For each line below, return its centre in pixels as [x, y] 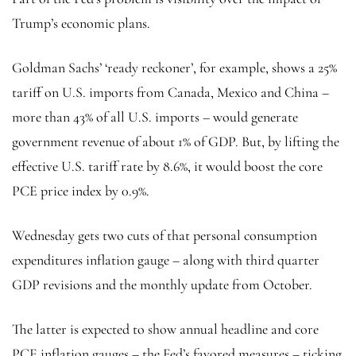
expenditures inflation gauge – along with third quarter [166, 259]
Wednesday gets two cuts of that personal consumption [164, 235]
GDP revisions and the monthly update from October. [162, 284]
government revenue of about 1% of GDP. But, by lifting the [176, 141]
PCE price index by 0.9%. [81, 190]
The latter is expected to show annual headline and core [165, 329]
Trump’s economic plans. [81, 23]
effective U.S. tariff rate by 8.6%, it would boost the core [167, 166]
